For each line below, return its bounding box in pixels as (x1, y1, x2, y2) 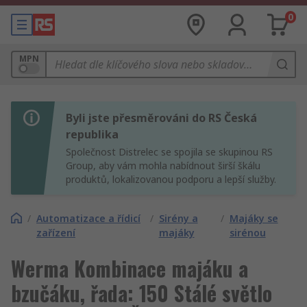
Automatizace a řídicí (36, 212, 140, 225)
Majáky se (229, 212, 278, 225)
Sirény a (158, 212, 198, 225)
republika (66, 127, 119, 142)
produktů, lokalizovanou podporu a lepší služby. (66, 173, 276, 186)
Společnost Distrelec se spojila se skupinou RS (66, 145, 273, 158)
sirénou (229, 226, 266, 239)
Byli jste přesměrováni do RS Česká (66, 110, 257, 125)
